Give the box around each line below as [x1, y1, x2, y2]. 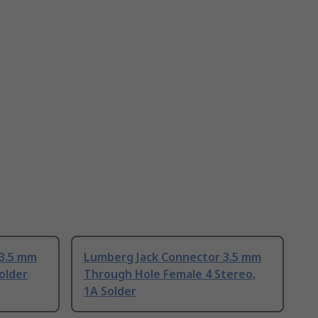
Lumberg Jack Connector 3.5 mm [84, 249, 261, 265]
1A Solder [84, 283, 136, 300]
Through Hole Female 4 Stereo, [84, 266, 256, 283]
